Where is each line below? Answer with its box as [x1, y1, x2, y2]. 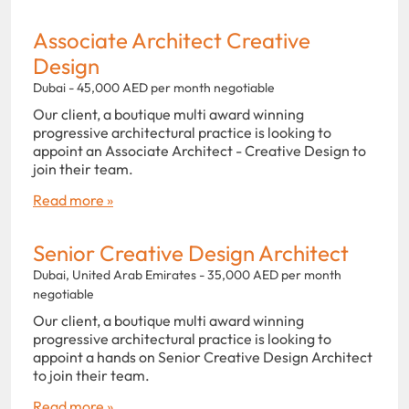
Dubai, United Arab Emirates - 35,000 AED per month [33, 266, 341, 283]
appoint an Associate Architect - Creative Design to [33, 141, 366, 160]
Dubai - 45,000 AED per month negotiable [33, 79, 275, 96]
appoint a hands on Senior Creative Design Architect [33, 347, 372, 366]
